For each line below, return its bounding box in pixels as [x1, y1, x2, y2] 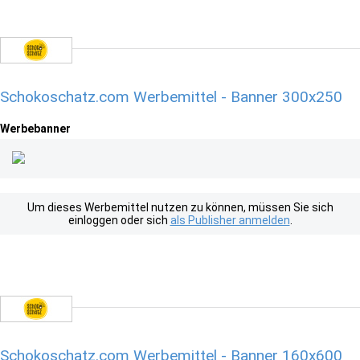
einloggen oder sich [67, 214, 170, 227]
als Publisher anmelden [170, 214, 290, 227]
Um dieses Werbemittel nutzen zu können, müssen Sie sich [27, 201, 333, 214]
